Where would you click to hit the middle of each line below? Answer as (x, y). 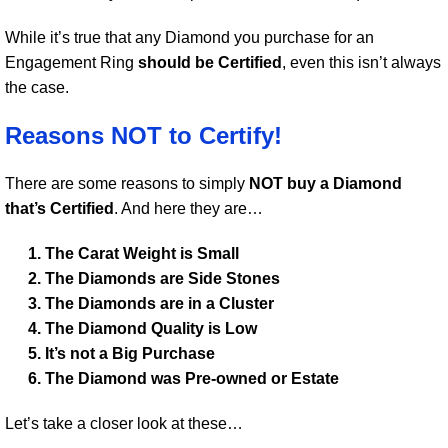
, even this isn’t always (361, 62)
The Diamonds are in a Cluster (159, 303)
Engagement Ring (71, 62)
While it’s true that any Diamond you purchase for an (189, 37)
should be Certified (210, 62)
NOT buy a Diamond (325, 183)
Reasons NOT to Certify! (143, 135)
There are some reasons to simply (127, 183)
